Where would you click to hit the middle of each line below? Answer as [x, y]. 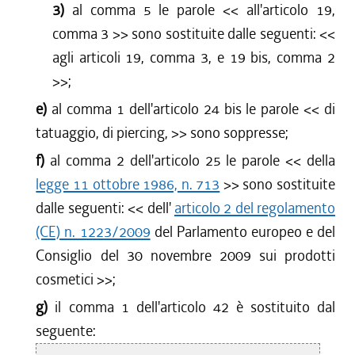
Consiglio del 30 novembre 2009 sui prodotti [185, 256]
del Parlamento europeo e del [243, 232]
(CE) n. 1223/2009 [93, 232]
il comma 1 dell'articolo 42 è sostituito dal [195, 307]
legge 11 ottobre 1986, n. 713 [128, 184]
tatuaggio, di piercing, [102, 133]
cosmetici [67, 279]
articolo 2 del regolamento [255, 208]
